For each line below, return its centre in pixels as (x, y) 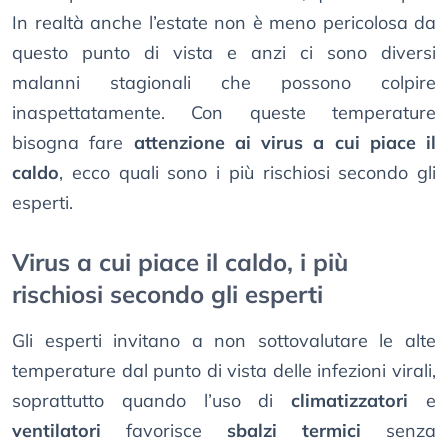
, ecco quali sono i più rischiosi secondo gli (247, 173)
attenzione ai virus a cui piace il (284, 143)
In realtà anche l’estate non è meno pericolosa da (224, 23)
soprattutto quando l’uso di (152, 401)
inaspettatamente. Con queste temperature (224, 113)
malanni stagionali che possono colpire (224, 83)
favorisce (164, 431)
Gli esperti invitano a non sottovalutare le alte (224, 341)
